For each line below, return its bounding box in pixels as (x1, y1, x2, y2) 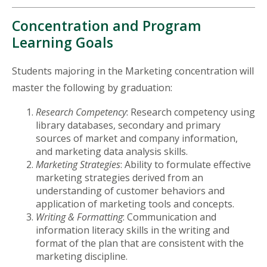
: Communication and (123, 210, 216, 223)
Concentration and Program (12, 15, 201, 35)
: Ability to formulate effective (120, 157, 251, 171)
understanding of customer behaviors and (36, 184, 225, 197)
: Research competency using (126, 105, 255, 119)
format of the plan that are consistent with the (36, 236, 244, 250)
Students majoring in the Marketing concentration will (12, 64, 254, 77)
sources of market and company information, (36, 131, 238, 145)
